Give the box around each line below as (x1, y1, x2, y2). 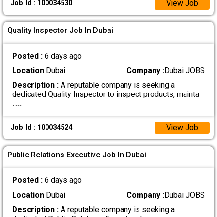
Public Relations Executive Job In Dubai (7, 150, 147, 159)
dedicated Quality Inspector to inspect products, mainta (12, 90, 199, 99)
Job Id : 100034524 (10, 123, 72, 132)
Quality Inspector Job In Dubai (7, 26, 114, 35)
